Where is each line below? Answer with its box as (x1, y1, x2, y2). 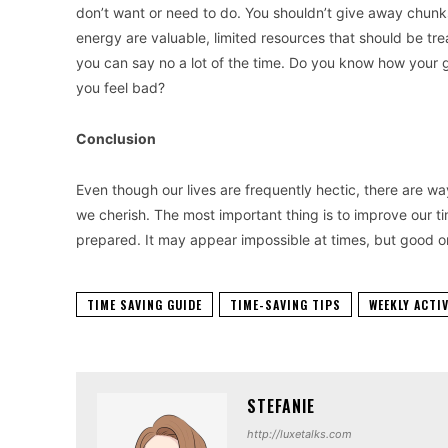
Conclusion (76, 130, 156, 148)
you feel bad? (76, 79, 165, 97)
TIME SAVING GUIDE (87, 296, 202, 314)
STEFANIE (247, 394, 315, 419)
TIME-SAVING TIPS (230, 296, 341, 314)
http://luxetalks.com (247, 427, 352, 442)
